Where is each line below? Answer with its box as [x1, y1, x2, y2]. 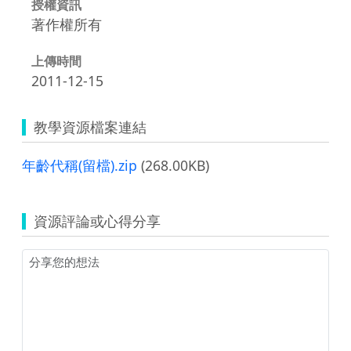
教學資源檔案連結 [34, 117, 147, 136]
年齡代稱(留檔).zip [22, 155, 137, 175]
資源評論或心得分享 [34, 211, 161, 230]
